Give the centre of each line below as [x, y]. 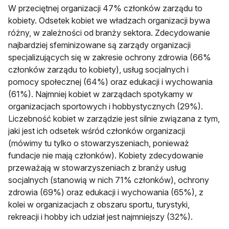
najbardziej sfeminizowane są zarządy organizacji [99, 45]
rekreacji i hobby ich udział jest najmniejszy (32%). [100, 216]
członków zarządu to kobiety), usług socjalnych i [98, 69]
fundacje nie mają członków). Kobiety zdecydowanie [106, 155]
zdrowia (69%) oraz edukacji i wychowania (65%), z [106, 192]
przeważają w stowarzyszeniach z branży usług [97, 167]
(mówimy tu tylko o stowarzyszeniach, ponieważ [99, 143]
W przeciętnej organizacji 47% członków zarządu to [105, 8]
